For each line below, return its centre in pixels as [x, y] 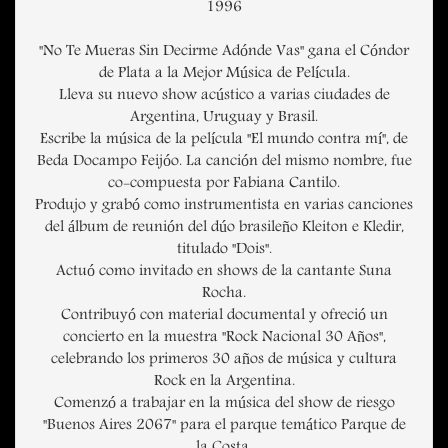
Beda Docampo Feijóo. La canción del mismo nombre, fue [224, 162]
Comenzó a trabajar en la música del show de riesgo [224, 404]
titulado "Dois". [224, 250]
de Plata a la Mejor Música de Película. [224, 74]
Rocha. [224, 294]
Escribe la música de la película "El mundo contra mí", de [224, 140]
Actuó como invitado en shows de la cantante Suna [224, 272]
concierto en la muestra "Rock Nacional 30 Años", [224, 338]
